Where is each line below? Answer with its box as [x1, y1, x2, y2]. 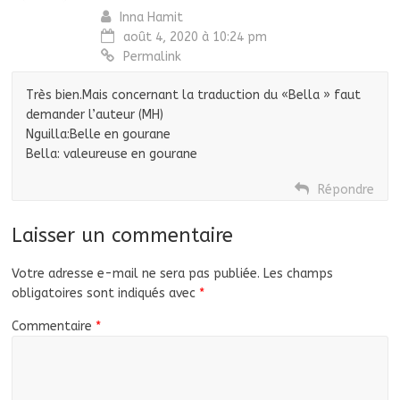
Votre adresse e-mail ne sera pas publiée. [12, 266, 261, 282]
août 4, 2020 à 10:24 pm [123, 29, 268, 46]
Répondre [317, 182, 374, 198]
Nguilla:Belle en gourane [26, 127, 171, 143]
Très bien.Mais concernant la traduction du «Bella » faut [26, 87, 362, 104]
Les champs [263, 266, 334, 282]
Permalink [123, 49, 182, 65]
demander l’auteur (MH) [26, 107, 164, 123]
